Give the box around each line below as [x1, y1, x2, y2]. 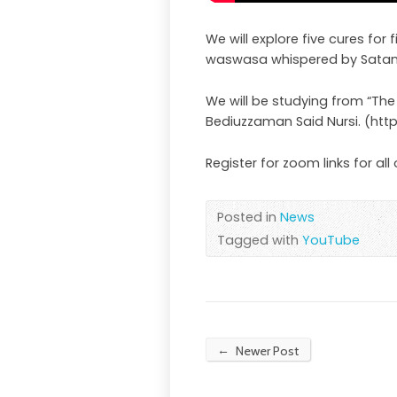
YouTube [302, 231, 360, 249]
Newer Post [233, 343, 299, 359]
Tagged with [217, 231, 302, 249]
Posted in [217, 208, 280, 226]
